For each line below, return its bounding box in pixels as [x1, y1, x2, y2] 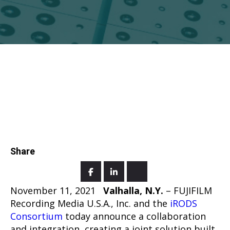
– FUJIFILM [163, 184, 212, 197]
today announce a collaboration [63, 209, 206, 222]
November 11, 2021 [10, 184, 95, 197]
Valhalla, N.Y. [103, 184, 163, 197]
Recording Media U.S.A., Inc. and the [10, 197, 170, 209]
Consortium [10, 209, 63, 222]
